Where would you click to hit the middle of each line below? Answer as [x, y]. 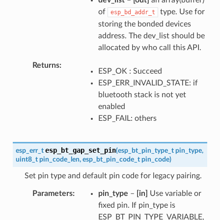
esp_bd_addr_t [133, 12]
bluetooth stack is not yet [142, 95]
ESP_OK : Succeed [130, 71]
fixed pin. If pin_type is [137, 205]
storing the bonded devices [144, 24]
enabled [111, 106]
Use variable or [174, 193]
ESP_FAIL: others [127, 118]
